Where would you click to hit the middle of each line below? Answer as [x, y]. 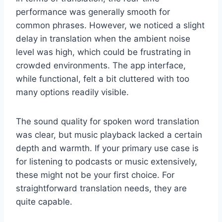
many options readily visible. [72, 92]
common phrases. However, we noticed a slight [110, 25]
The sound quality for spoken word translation [108, 121]
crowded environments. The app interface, [101, 65]
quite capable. [44, 201]
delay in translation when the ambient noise [103, 38]
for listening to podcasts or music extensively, [107, 161]
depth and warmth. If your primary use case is [107, 148]
